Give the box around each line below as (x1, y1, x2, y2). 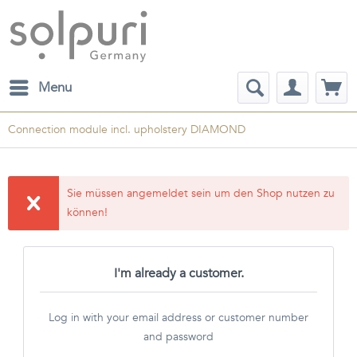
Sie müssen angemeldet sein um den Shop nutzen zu (67, 186, 335, 201)
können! (67, 205, 108, 220)
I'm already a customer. (113, 265, 244, 282)
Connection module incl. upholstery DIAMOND (8, 122, 245, 137)
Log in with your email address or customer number (49, 310, 308, 325)
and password (143, 329, 214, 344)
